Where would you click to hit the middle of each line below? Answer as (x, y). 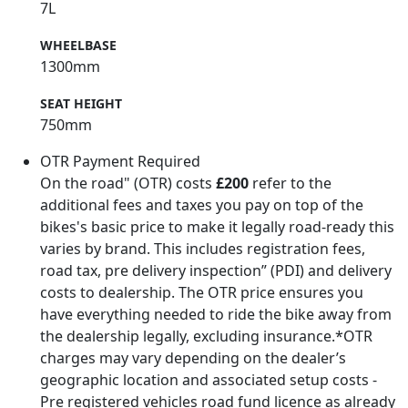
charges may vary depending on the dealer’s (193, 357)
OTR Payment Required (120, 161)
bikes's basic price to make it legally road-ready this (217, 226)
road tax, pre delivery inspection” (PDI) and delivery (216, 270)
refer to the (290, 183)
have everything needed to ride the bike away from (216, 314)
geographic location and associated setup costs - (209, 379)
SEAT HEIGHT (81, 103)
